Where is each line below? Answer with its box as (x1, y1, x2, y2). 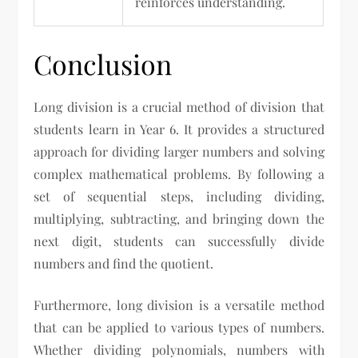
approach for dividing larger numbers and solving (34, 142, 324, 160)
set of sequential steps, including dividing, (34, 187, 324, 205)
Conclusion (34, 45, 173, 82)
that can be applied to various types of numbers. (34, 318, 324, 336)
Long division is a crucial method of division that (34, 97, 324, 115)
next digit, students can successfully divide (34, 232, 324, 249)
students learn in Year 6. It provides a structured (34, 120, 324, 137)
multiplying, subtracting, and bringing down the (34, 209, 324, 227)
